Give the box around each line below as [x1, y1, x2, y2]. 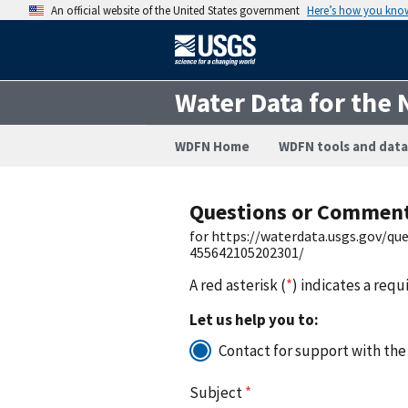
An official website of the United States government [51, 3, 300, 17]
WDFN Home [175, 138, 250, 155]
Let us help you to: [189, 309, 319, 330]
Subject [189, 382, 245, 403]
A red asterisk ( [189, 274, 286, 295]
